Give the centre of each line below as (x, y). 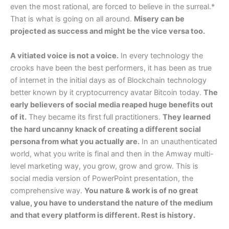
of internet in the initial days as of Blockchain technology (108, 80)
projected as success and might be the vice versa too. (108, 31)
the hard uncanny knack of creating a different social (106, 129)
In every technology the (161, 55)
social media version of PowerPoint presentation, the (102, 178)
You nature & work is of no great (141, 190)
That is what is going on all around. (72, 19)
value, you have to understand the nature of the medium (111, 203)
